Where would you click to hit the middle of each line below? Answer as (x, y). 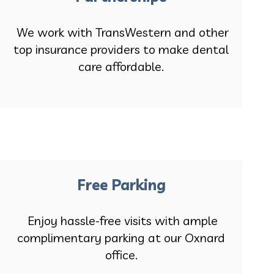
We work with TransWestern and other (121, 32)
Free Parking (121, 185)
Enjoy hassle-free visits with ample (121, 221)
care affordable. (121, 67)
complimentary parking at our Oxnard (121, 238)
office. (121, 255)
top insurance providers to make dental (121, 50)
